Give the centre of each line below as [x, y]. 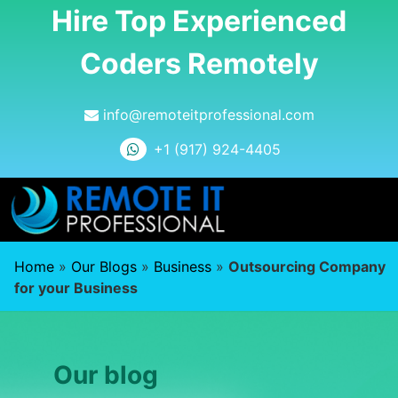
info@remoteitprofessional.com [206, 115]
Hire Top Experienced [199, 21]
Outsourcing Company [307, 267]
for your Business [76, 288]
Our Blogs [104, 267]
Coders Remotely [199, 64]
